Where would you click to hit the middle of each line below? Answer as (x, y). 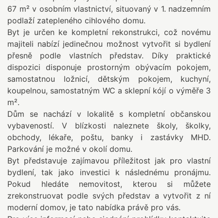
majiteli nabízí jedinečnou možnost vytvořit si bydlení (109, 44)
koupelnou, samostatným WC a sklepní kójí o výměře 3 (109, 91)
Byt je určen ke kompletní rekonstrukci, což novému (109, 32)
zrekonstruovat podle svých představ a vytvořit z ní (109, 196)
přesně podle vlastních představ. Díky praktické (109, 56)
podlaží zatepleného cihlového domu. (76, 21)
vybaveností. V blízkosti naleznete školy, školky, (109, 126)
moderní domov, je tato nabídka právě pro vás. (94, 208)
